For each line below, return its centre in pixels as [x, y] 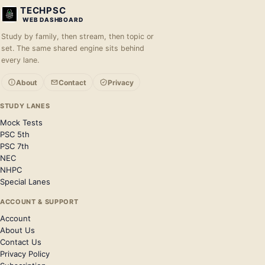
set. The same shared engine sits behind [73, 48]
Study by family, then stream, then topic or [77, 36]
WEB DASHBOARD [53, 20]
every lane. [20, 60]
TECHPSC [43, 10]
